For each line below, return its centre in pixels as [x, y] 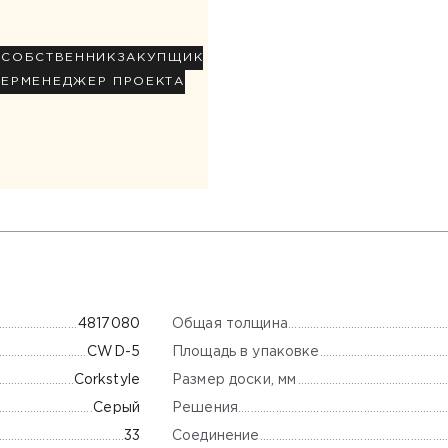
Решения [205, 407]
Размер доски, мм [234, 379]
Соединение [216, 435]
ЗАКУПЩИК [160, 58]
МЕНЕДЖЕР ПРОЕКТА [102, 82]
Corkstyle [106, 380]
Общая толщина [230, 323]
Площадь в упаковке [246, 351]
